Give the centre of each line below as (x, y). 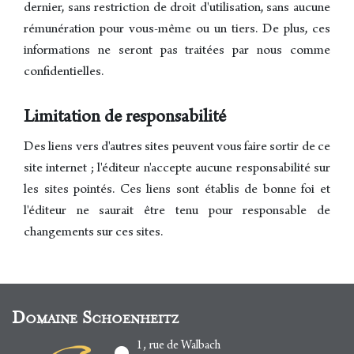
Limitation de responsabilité (125, 119)
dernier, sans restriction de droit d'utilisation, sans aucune (177, 9)
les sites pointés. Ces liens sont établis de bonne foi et (177, 191)
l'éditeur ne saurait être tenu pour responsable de (177, 212)
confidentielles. (64, 73)
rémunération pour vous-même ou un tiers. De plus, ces (177, 30)
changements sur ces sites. (93, 233)
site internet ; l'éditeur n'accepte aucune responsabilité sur (177, 169)
